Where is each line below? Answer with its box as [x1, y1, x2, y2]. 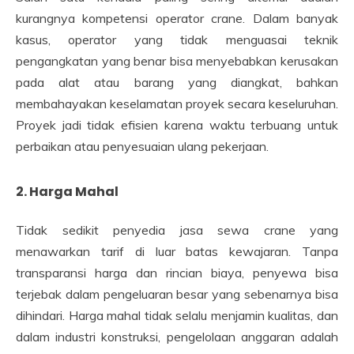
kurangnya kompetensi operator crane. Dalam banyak [16, 9, 338, 26]
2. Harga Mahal [16, 182, 119, 201]
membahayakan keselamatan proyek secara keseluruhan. [16, 95, 338, 111]
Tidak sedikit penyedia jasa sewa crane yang [16, 222, 338, 239]
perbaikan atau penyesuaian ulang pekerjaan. [16, 137, 269, 154]
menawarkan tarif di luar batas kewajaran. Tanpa [16, 243, 338, 260]
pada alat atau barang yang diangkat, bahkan [16, 73, 338, 90]
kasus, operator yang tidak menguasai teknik [16, 31, 338, 47]
